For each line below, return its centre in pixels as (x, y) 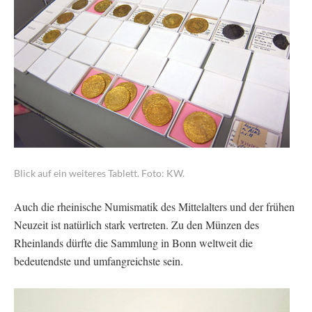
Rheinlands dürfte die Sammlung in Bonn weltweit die (133, 242)
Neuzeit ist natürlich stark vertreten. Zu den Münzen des (136, 224)
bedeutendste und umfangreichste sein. (99, 260)
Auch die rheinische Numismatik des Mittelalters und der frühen (154, 206)
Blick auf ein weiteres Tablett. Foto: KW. (99, 173)
